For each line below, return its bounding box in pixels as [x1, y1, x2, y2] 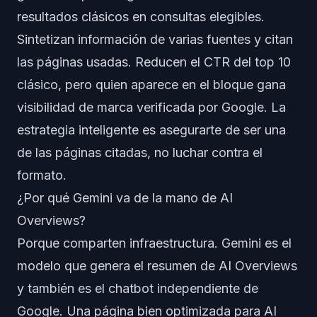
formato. [17, 168, 67, 183]
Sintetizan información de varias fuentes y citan [17, 32, 293, 47]
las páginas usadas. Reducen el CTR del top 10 [17, 54, 291, 69]
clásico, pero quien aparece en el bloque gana [17, 77, 286, 92]
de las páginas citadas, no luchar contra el [17, 145, 263, 160]
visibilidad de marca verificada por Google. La [17, 100, 286, 115]
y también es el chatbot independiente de [17, 281, 258, 296]
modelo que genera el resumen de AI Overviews [17, 258, 297, 273]
